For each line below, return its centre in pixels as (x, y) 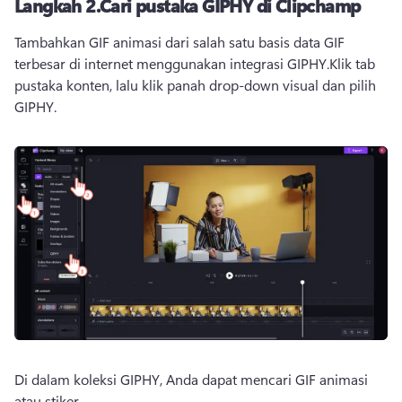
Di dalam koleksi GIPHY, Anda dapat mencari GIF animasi (191, 379)
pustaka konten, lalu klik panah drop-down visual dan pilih (195, 85)
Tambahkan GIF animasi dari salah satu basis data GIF (179, 42)
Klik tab (352, 64)
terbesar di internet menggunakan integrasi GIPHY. (172, 64)
